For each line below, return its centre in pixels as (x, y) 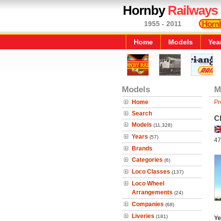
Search (142, 113)
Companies (148, 204)
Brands (142, 148)
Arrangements (152, 192)
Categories (147, 160)
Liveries (143, 216)
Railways (193, 10)
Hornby (145, 10)
